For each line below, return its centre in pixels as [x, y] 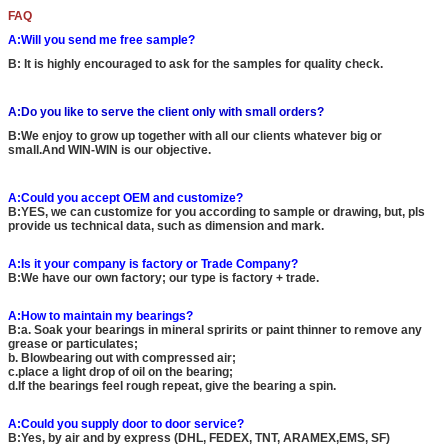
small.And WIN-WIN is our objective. [109, 150]
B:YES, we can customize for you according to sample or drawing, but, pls [216, 212]
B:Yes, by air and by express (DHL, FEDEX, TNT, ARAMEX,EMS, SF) [199, 438]
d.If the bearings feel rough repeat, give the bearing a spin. [172, 386]
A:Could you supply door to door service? [126, 424]
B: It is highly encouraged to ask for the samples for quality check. [195, 64]
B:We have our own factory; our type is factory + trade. [163, 278]
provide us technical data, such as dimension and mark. [166, 226]
